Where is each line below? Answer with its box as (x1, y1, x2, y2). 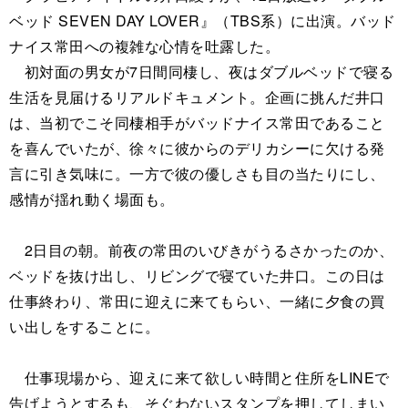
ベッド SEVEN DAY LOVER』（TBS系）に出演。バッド (9, 9, 396, 31)
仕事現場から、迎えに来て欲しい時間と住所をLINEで (9, 366, 390, 388)
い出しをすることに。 (9, 315, 159, 337)
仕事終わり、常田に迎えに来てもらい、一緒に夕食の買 (9, 290, 385, 311)
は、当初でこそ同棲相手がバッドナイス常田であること (9, 111, 385, 133)
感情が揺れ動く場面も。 (9, 188, 175, 209)
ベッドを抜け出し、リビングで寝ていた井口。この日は (9, 264, 385, 286)
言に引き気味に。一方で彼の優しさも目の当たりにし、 (9, 162, 385, 184)
